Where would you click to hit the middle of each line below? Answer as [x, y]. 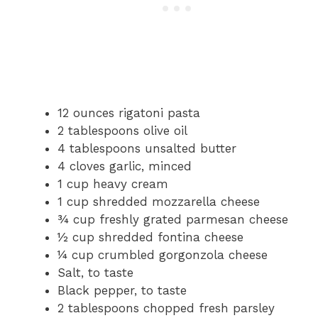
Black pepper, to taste [122, 291]
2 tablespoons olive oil [122, 131]
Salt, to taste [95, 273]
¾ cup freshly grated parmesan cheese [173, 220]
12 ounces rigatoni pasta [129, 113]
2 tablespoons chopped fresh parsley [166, 308]
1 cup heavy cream [113, 184]
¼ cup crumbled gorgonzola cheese [163, 255]
